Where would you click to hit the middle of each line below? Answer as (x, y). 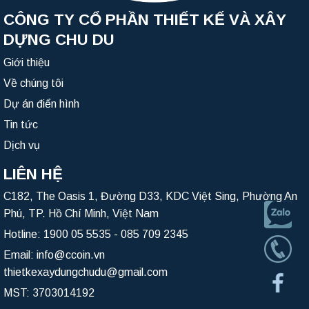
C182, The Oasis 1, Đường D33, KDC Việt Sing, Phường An (150, 197)
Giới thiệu (27, 62)
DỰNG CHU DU (59, 40)
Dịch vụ (22, 145)
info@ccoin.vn (71, 255)
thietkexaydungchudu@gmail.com (86, 272)
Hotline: (23, 235)
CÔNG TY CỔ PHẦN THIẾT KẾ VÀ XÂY (145, 20)
